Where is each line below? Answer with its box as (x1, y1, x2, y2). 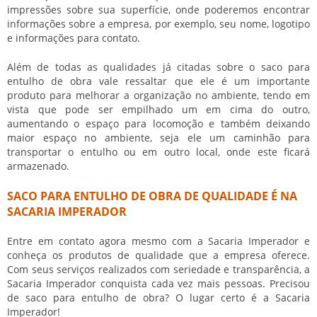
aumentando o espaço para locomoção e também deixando (7, 116, 310, 130)
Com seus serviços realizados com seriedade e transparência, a (7, 262, 310, 276)
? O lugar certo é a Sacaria (165, 290, 310, 304)
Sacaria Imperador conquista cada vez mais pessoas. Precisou (7, 276, 310, 290)
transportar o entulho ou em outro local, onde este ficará (7, 144, 310, 158)
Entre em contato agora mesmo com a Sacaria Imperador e (7, 234, 310, 248)
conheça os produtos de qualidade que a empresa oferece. (7, 248, 310, 262)
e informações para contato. (7, 30, 140, 45)
